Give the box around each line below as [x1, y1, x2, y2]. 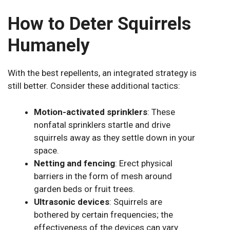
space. [34, 145, 59, 156]
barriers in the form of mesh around [34, 170, 172, 181]
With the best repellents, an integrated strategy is [8, 68, 197, 79]
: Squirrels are [109, 196, 162, 207]
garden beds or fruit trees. [34, 183, 135, 194]
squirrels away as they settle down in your [34, 132, 195, 143]
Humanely [8, 35, 90, 56]
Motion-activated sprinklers [34, 106, 147, 117]
